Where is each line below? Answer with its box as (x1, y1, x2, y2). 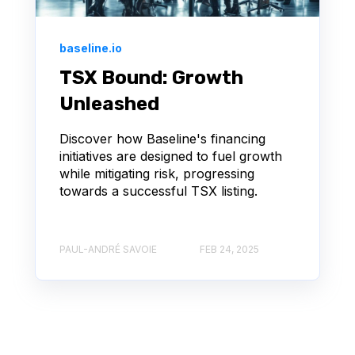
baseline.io (59, 41, 122, 55)
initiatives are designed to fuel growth (59, 148, 282, 165)
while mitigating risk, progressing (59, 166, 254, 182)
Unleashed (59, 93, 159, 116)
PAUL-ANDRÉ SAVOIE (59, 242, 157, 255)
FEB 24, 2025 (200, 242, 259, 255)
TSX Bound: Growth (59, 67, 243, 90)
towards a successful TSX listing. (59, 183, 258, 200)
